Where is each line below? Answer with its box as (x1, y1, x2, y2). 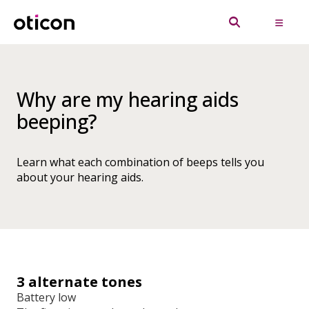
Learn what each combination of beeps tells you (17, 154, 264, 170)
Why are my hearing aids (17, 86, 239, 112)
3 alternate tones (17, 272, 142, 291)
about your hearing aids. (17, 170, 143, 185)
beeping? (17, 108, 97, 134)
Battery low (17, 290, 76, 305)
